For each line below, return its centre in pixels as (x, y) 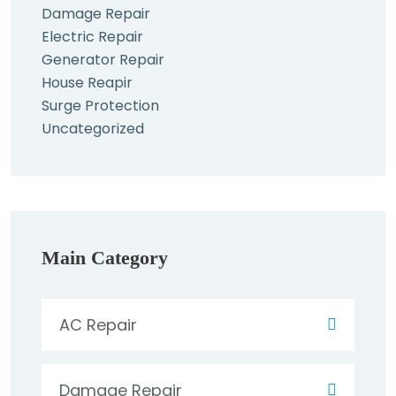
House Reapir (87, 83)
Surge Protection (100, 106)
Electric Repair (92, 37)
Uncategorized (93, 129)
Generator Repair (103, 60)
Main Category (105, 258)
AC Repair (98, 325)
